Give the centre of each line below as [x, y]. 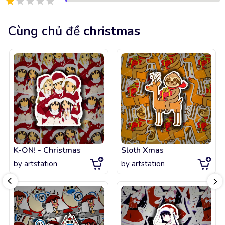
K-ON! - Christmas [47, 150]
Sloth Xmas [142, 150]
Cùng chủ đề [44, 31]
